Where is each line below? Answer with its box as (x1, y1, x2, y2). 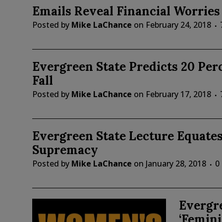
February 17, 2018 (145, 89, 211, 100)
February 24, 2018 (145, 19, 211, 31)
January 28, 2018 (145, 158, 206, 169)
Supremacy (32, 142, 98, 158)
